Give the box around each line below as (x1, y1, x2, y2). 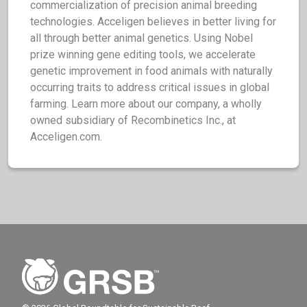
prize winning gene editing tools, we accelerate (30, 48, 256, 61)
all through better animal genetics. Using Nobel (30, 32, 253, 45)
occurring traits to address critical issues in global (30, 81, 269, 94)
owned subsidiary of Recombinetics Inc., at (30, 114, 236, 127)
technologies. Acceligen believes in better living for (30, 15, 276, 28)
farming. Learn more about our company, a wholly (30, 97, 262, 110)
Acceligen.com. (30, 130, 102, 143)
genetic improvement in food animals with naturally (30, 64, 273, 77)
